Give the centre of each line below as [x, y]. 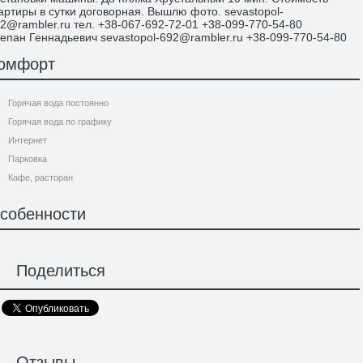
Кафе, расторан [41, 177]
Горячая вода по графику [60, 122]
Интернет [28, 140]
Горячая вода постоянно [58, 103]
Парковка [28, 159]
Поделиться [56, 271]
